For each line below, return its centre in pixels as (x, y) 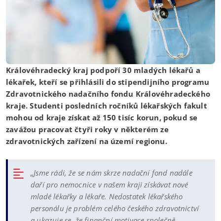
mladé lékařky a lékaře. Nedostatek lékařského (107, 196)
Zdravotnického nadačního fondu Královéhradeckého (108, 93)
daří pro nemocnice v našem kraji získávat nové (110, 184)
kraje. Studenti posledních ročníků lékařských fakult (107, 105)
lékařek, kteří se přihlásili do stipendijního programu (108, 82)
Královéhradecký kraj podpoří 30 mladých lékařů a (103, 70)
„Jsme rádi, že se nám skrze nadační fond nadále (111, 172)
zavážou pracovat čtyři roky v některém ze (87, 129)
